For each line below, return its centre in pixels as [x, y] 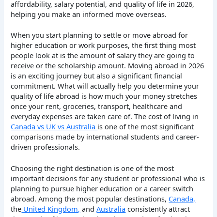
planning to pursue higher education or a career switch [102, 188]
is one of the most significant [146, 126]
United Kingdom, [51, 209]
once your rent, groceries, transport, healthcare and [97, 106]
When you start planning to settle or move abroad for [100, 35]
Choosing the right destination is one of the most [93, 168]
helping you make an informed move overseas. [90, 14]
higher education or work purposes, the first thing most [103, 45]
